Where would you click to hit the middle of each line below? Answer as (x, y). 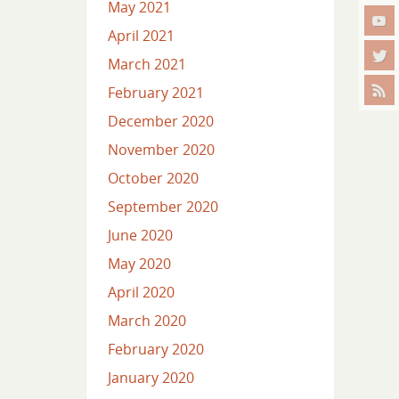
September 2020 (163, 207)
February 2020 (155, 350)
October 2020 (153, 179)
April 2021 (141, 36)
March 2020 (147, 321)
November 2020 (161, 150)
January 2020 (151, 378)
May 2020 (139, 264)
